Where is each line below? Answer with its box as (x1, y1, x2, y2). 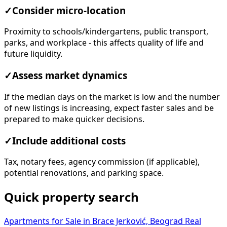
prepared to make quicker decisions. (4, 115, 144, 123)
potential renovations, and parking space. (4, 169, 164, 177)
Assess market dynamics (12, 71, 127, 81)
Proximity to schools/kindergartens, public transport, (4, 27, 208, 36)
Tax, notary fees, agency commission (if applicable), (4, 158, 200, 166)
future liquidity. (4, 50, 62, 58)
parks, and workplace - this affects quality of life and (4, 39, 204, 47)
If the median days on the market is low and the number (4, 92, 220, 101)
